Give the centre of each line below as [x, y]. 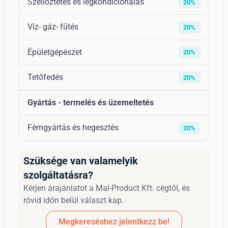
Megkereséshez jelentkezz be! [114, 221]
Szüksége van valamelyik [81, 161]
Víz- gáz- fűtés [53, 27]
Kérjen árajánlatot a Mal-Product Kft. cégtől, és [107, 188]
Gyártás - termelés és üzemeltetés [91, 103]
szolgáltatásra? [58, 175]
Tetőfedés [45, 77]
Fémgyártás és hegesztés [73, 128]
